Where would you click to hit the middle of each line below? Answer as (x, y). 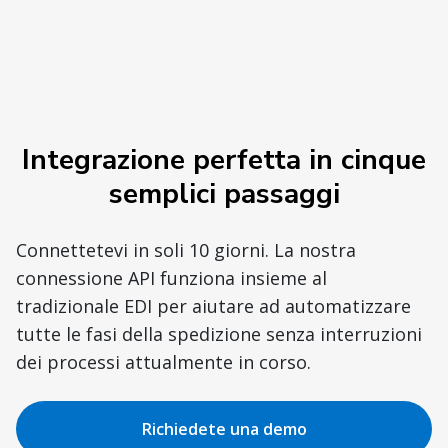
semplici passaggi (224, 193)
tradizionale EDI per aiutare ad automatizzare (213, 305)
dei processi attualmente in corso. (163, 361)
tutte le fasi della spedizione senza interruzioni (219, 333)
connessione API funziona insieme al (171, 277)
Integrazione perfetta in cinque (224, 159)
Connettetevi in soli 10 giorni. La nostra (186, 249)
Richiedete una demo (224, 428)
